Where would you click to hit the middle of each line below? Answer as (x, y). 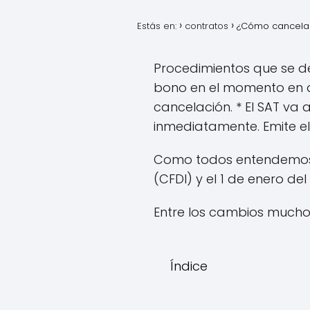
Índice (189, 266)
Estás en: (157, 26)
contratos (207, 26)
